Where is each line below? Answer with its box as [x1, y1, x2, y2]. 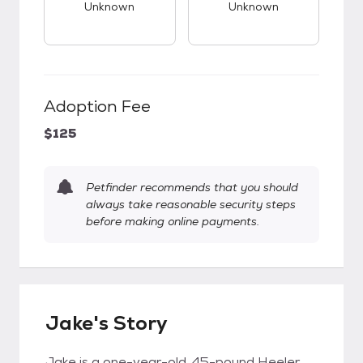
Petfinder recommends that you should [86, 180, 298, 194]
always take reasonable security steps [86, 197, 296, 211]
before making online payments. [86, 214, 259, 228]
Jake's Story [45, 310, 168, 335]
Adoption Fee [44, 96, 151, 117]
